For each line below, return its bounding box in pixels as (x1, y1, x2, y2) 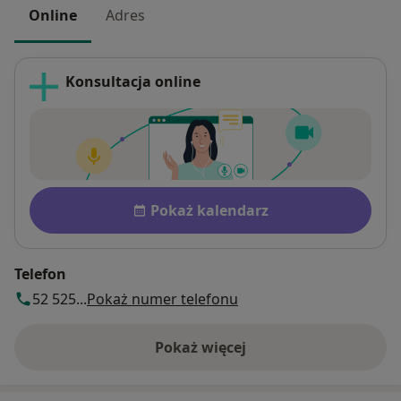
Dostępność (29, 185, 122, 208)
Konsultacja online (65, 72, 200, 92)
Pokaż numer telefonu (87, 289, 238, 310)
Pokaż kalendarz (150, 200, 269, 221)
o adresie (199, 346, 264, 367)
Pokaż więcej (155, 337, 246, 358)
